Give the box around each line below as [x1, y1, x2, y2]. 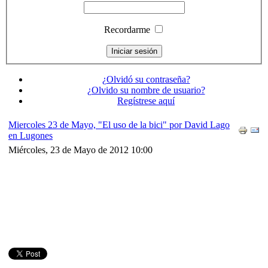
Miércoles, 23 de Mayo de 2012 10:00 [8, 144, 153, 155]
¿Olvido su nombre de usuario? [87, 84, 205, 95]
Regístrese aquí [117, 95, 175, 106]
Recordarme [103, 24, 150, 35]
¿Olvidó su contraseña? [102, 74, 190, 84]
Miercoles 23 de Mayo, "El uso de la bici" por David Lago [8, 119, 230, 130]
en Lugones [8, 130, 53, 141]
